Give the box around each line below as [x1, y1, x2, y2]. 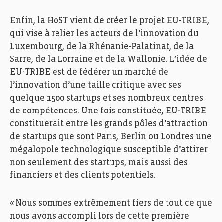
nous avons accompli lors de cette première [10, 212, 189, 221]
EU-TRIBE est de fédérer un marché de [10, 68, 168, 77]
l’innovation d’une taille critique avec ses [10, 81, 181, 90]
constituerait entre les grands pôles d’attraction [10, 119, 208, 128]
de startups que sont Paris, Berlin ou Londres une [10, 132, 212, 141]
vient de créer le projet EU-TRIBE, [68, 16, 209, 25]
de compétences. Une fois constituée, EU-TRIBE [10, 107, 206, 115]
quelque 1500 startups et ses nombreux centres [10, 94, 203, 103]
